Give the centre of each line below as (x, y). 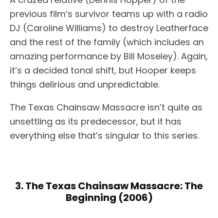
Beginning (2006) (109, 198)
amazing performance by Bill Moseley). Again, (109, 56)
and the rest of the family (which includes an (107, 42)
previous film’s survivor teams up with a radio (109, 14)
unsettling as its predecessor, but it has (96, 122)
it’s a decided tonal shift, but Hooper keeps (103, 71)
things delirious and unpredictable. (85, 85)
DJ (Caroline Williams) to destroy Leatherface (109, 28)
